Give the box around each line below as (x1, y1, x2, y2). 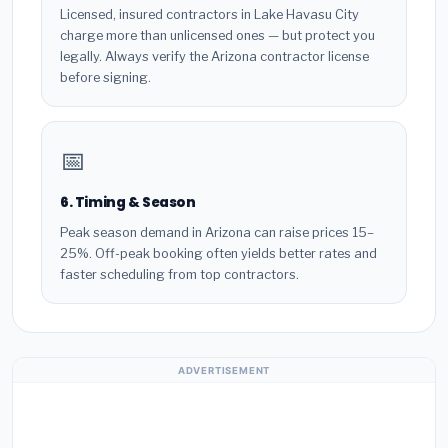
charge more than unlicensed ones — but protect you (60, 27, 375, 43)
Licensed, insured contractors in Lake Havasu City (60, 6, 359, 22)
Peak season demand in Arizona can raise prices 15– (60, 225, 374, 241)
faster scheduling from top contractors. (60, 267, 299, 283)
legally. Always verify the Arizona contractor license (60, 48, 369, 64)
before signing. (60, 69, 151, 85)
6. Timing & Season (60, 192, 196, 212)
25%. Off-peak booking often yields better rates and (60, 246, 377, 262)
